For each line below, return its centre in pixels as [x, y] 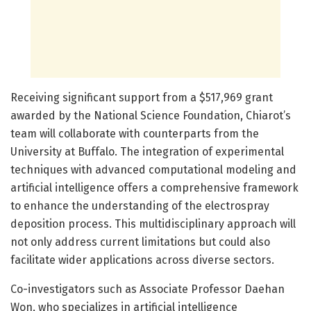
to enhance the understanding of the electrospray [140, 205]
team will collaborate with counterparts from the [135, 133]
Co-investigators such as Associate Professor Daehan [148, 289]
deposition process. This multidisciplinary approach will [153, 224]
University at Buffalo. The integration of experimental [147, 151]
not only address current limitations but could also [140, 242]
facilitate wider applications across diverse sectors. [142, 260]
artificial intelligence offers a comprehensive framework [154, 187]
